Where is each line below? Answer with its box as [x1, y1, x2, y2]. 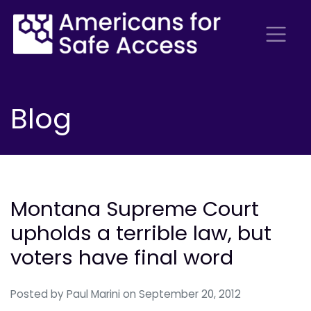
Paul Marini [67, 287, 120, 302]
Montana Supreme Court [10, 194, 259, 224]
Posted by [10, 287, 67, 302]
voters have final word [10, 243, 233, 272]
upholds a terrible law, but [10, 219, 271, 248]
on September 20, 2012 [123, 287, 241, 302]
